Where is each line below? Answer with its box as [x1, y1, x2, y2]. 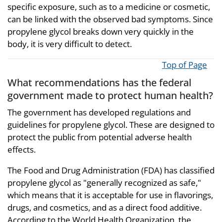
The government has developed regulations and [7, 106, 191, 118]
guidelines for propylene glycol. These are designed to [7, 118, 215, 130]
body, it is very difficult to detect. [7, 38, 132, 50]
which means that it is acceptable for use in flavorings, [7, 189, 213, 201]
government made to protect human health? [7, 88, 213, 102]
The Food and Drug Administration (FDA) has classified [7, 164, 215, 176]
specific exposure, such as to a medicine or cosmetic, [7, 1, 210, 12]
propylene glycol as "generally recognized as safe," [7, 176, 201, 188]
